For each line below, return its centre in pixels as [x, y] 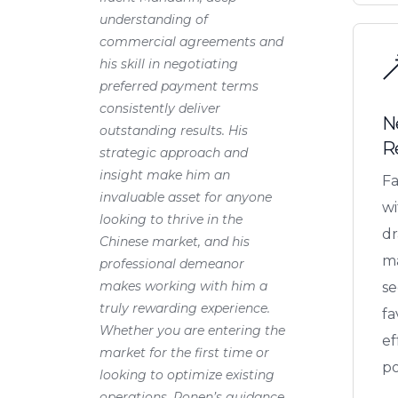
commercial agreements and [191, 41]
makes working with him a [183, 286]
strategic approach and [174, 152]
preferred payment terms [179, 86]
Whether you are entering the [192, 330]
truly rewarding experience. [185, 308]
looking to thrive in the [171, 219]
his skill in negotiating [169, 64]
